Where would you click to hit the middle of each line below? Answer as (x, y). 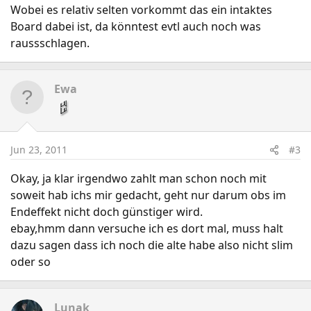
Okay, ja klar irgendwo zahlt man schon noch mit (138, 178)
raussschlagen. (50, 43)
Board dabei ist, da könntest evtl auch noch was (136, 26)
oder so (31, 262)
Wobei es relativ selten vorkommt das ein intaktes (141, 10)
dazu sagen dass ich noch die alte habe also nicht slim (152, 245)
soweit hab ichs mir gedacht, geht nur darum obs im (148, 195)
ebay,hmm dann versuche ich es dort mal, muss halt (147, 228)
